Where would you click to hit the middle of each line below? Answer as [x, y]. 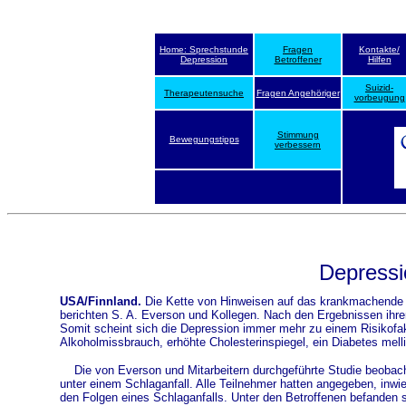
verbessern [298, 145]
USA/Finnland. [100, 301]
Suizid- [379, 87]
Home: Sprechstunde [204, 49]
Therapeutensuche [204, 93]
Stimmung [298, 135]
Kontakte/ [379, 49]
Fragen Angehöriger [298, 93]
